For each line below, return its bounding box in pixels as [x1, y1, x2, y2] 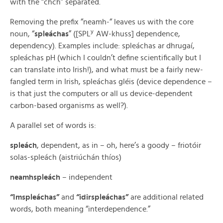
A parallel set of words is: [10, 121, 96, 129]
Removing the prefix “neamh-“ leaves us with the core [10, 18, 194, 26]
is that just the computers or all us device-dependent [10, 90, 193, 98]
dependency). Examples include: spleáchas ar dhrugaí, [10, 42, 195, 50]
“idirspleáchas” [74, 193, 128, 201]
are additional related [128, 193, 204, 201]
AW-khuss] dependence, [96, 30, 180, 38]
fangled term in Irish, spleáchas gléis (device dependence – [10, 78, 212, 86]
